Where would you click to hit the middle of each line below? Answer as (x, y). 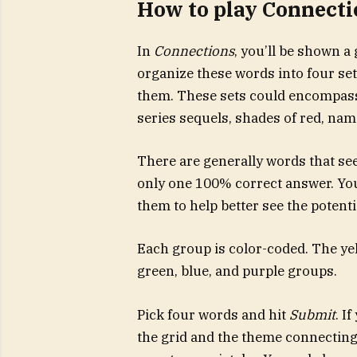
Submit (312, 314)
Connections (194, 51)
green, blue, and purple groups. (237, 271)
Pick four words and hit (213, 314)
